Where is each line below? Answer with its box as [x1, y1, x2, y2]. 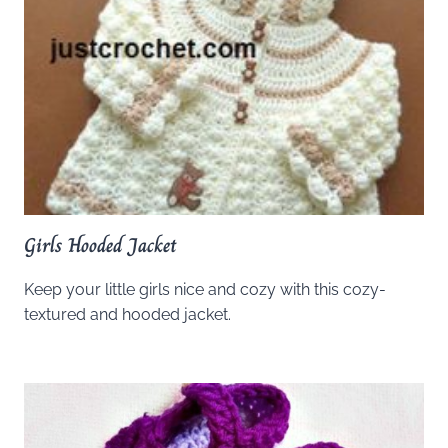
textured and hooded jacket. [24, 305, 231, 325]
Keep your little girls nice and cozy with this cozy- [24, 280, 386, 300]
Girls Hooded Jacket [24, 230, 177, 262]
